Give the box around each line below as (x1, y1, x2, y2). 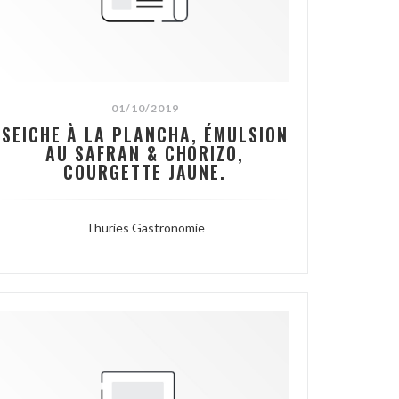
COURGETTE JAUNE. (62, 159, 227, 186)
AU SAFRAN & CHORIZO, (45, 141, 245, 167)
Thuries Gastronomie (85, 220, 205, 236)
